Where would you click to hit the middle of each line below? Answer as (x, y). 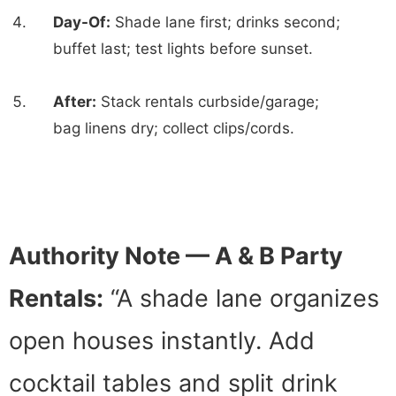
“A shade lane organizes (241, 299)
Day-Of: (82, 23)
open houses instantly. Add (162, 341)
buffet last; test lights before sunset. (183, 49)
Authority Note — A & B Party (176, 256)
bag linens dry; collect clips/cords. (174, 129)
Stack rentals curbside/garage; (208, 102)
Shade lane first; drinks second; (225, 23)
